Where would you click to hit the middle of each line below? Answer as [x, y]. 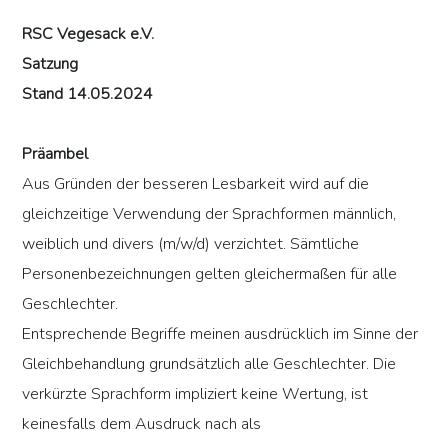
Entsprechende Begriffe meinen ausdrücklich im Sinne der [220, 334]
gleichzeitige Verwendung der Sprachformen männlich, [209, 214]
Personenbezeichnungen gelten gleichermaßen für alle [210, 274]
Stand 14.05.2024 [88, 94]
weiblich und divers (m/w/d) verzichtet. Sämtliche [191, 244]
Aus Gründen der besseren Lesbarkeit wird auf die [196, 184]
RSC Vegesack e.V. [88, 34]
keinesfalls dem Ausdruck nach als [142, 424]
